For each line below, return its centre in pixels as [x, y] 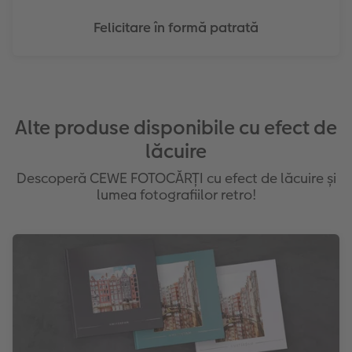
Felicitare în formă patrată [176, 27]
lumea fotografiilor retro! [176, 194]
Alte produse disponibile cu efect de [176, 127]
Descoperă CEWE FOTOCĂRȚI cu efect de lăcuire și [176, 178]
